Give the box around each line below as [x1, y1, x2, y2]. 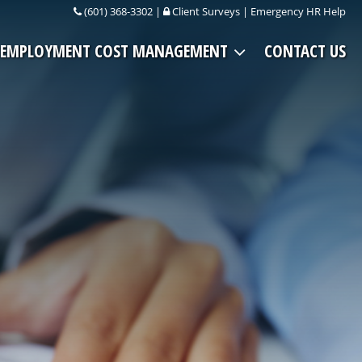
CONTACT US [264, 40, 346, 63]
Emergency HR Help [250, 4, 346, 19]
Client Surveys [172, 4, 240, 19]
